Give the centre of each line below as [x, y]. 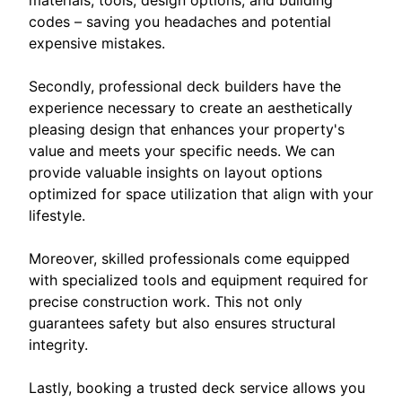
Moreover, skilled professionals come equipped [189, 259]
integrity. [58, 345]
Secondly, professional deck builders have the [185, 87]
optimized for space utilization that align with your [201, 194]
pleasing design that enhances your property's [187, 130]
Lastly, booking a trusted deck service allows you [197, 388]
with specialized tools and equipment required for [198, 280]
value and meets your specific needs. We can [182, 151]
